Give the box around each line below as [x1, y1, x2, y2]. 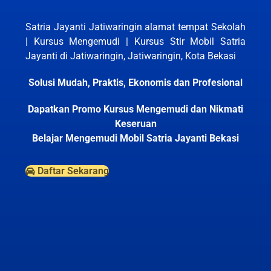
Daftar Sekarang [38, 165, 109, 177]
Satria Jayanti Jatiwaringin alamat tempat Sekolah [25, 21, 246, 33]
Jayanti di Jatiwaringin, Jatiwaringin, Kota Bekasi [25, 50, 236, 62]
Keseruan [114, 118, 157, 130]
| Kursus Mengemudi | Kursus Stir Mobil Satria [25, 36, 246, 48]
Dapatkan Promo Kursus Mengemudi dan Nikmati [28, 103, 243, 116]
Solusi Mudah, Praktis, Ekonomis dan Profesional [28, 77, 243, 89]
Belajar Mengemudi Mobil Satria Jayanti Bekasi [32, 132, 239, 145]
